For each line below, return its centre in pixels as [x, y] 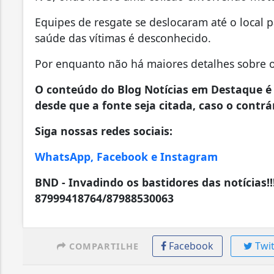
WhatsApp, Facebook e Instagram [126, 156]
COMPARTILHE [102, 246]
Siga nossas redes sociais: [104, 131]
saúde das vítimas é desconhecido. [123, 38]
